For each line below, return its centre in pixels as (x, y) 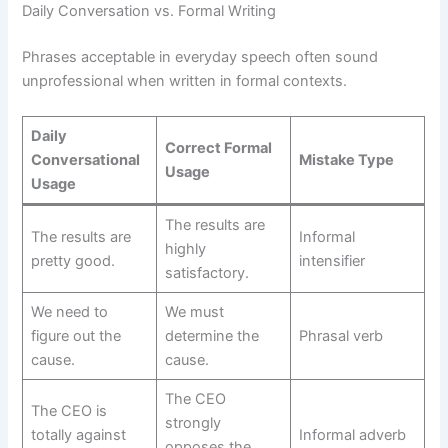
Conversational (85, 160)
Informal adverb (352, 435)
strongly (192, 423)
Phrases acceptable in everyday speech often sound (200, 56)
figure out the (75, 336)
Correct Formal (218, 148)
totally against (78, 435)
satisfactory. (206, 273)
